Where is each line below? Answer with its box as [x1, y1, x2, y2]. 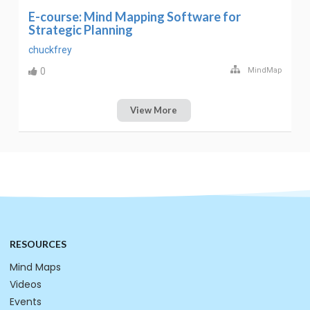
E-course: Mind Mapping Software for [28, 8, 241, 24]
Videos [10, 277, 42, 292]
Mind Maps [10, 260, 61, 275]
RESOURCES [10, 238, 66, 250]
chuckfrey [28, 44, 72, 55]
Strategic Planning [28, 21, 133, 37]
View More [130, 104, 178, 116]
